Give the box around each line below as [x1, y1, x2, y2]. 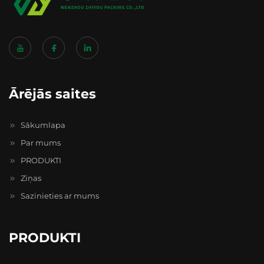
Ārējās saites [9, 85, 96, 102]
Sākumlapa [19, 120, 65, 130]
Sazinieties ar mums [19, 190, 99, 200]
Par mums [19, 137, 61, 147]
